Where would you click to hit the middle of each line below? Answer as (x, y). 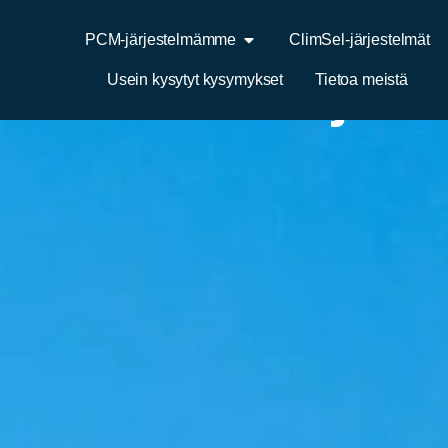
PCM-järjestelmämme (160, 39)
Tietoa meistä (361, 79)
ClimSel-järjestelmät (359, 39)
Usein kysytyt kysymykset (195, 79)
